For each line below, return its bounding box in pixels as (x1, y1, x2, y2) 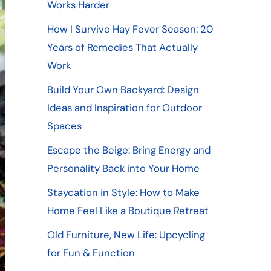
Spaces (47, 119, 82, 132)
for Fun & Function (47, 246, 135, 260)
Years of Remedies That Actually (47, 40, 198, 54)
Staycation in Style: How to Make (47, 185, 200, 199)
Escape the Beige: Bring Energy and (47, 143, 211, 157)
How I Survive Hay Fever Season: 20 (47, 22, 213, 36)
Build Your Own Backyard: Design (47, 82, 199, 96)
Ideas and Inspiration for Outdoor (47, 100, 202, 114)
